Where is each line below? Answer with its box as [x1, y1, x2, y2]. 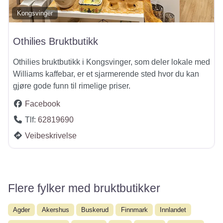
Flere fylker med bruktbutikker [8, 181, 160, 195]
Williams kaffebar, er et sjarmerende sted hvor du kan [13, 69, 199, 78]
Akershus [42, 206, 70, 214]
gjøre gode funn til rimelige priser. [13, 81, 130, 90]
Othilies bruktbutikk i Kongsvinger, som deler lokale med [13, 57, 210, 66]
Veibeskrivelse [25, 131, 77, 140]
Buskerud [81, 206, 109, 214]
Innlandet [159, 206, 186, 214]
